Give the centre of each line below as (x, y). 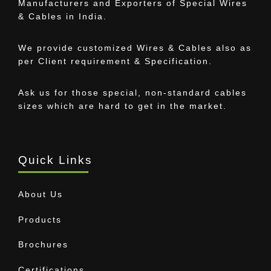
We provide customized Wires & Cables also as (135, 48)
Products (40, 219)
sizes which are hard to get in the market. (122, 106)
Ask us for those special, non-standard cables (132, 93)
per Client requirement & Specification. (115, 61)
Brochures (43, 245)
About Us (41, 194)
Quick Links (55, 160)
